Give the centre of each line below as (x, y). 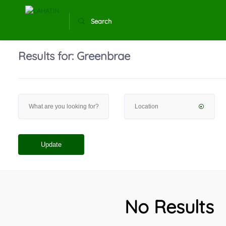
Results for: (48, 56)
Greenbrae (104, 56)
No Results (169, 207)
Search (101, 21)
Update (51, 145)
